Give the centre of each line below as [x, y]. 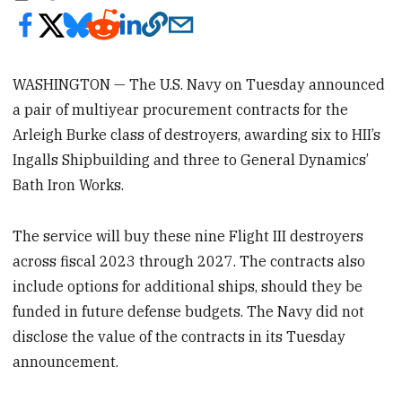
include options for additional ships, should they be [188, 286]
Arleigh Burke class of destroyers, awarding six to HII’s [197, 134]
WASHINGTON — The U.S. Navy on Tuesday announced [199, 84]
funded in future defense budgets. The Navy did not [189, 311]
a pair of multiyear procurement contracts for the [181, 109]
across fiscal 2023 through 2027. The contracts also [189, 261]
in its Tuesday [297, 336]
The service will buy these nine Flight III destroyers [188, 236]
